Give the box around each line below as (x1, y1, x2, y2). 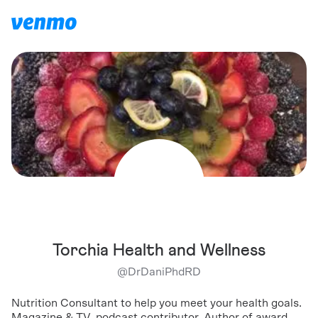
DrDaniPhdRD (128, 266, 201, 278)
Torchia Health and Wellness (53, 242, 265, 259)
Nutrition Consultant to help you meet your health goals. (11, 297, 302, 309)
